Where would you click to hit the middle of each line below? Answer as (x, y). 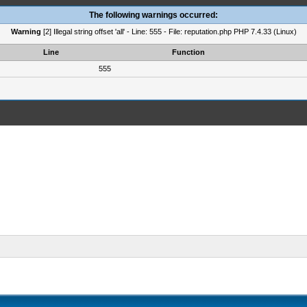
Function (188, 52)
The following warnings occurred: (153, 15)
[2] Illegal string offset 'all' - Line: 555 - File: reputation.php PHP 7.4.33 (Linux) (169, 32)
